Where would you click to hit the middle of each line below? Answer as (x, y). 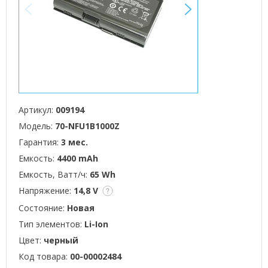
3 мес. (74, 142)
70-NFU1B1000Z (87, 126)
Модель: (37, 126)
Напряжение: (46, 191)
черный (61, 240)
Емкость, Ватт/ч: (54, 174)
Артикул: (37, 110)
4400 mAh (77, 158)
